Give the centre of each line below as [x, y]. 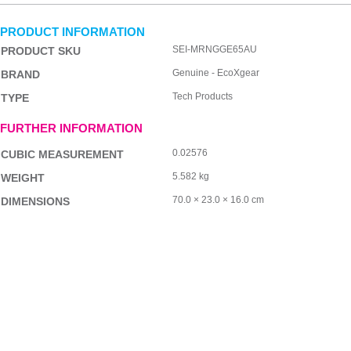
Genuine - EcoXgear [215, 72]
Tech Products [202, 96]
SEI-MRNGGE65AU [214, 49]
